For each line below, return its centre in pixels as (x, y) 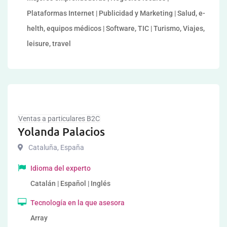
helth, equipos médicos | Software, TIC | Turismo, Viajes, (116, 28)
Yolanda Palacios (61, 131)
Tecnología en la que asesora (78, 203)
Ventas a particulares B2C (59, 119)
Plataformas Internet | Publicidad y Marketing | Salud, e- (116, 13)
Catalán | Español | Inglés (70, 183)
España (71, 147)
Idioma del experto (61, 168)
